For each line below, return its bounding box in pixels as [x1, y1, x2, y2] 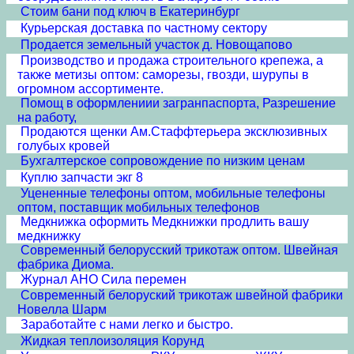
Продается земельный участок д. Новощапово [21, 38, 292, 51]
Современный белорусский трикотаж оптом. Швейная [21, 243, 338, 257]
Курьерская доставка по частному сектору [21, 21, 267, 35]
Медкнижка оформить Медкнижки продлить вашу [21, 215, 309, 228]
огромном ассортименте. [17, 82, 164, 96]
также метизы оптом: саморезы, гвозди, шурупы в [17, 68, 309, 81]
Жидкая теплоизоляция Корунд [21, 334, 204, 348]
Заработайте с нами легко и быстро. [21, 318, 233, 331]
